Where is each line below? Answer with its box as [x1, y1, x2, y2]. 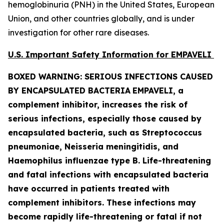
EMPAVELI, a [132, 85, 183, 95]
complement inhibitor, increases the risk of [8, 99, 187, 109]
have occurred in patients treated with [8, 183, 169, 193]
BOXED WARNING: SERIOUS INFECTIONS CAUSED [8, 71, 213, 81]
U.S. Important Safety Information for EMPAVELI [8, 49, 214, 59]
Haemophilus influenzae [8, 155, 108, 165]
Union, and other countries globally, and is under [8, 13, 194, 23]
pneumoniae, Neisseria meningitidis [8, 141, 157, 151]
